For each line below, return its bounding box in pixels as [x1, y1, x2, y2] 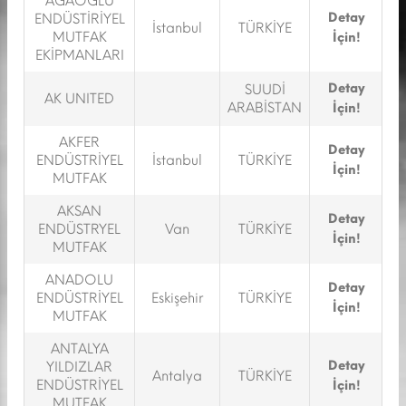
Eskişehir [151, 290, 203, 306]
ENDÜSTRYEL [38, 221, 121, 237]
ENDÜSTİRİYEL [34, 11, 125, 27]
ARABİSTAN [227, 100, 302, 116]
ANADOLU [45, 272, 113, 288]
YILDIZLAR [46, 359, 112, 375]
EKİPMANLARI [34, 47, 124, 63]
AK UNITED [44, 91, 114, 107]
